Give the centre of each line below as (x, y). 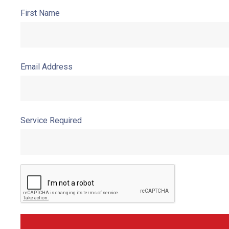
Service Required (51, 120)
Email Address (47, 66)
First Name (40, 13)
